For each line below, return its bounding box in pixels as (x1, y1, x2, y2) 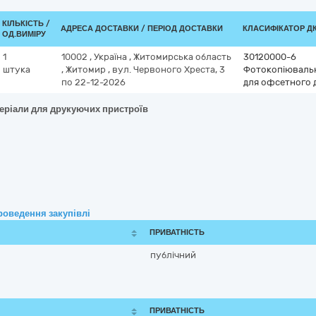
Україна (94, 51, 129, 62)
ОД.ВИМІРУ (2, 30, 46, 39)
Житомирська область (133, 51, 231, 62)
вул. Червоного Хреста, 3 (112, 64, 225, 75)
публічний (150, 250, 196, 260)
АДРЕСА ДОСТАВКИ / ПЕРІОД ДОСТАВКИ (61, 24, 223, 33)
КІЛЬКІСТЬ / (2, 19, 50, 28)
